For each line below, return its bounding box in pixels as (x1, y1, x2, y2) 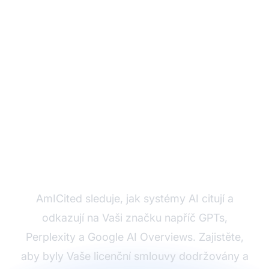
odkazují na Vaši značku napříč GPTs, (41, 211, 228, 224)
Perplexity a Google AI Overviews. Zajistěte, (25, 230, 244, 243)
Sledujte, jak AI (63, 125, 206, 152)
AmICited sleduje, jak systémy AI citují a (35, 192, 234, 205)
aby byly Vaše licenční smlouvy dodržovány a (20, 249, 249, 262)
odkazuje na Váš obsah (23, 149, 246, 176)
